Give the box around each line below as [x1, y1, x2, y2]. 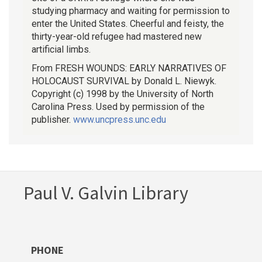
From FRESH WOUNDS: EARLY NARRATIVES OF [32, 62, 226, 74]
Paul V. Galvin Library [23, 181, 188, 205]
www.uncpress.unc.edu [73, 113, 166, 125]
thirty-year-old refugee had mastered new [32, 30, 202, 42]
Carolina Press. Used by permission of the [32, 101, 205, 112]
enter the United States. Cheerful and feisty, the [32, 18, 224, 29]
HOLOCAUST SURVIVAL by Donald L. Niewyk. [32, 75, 216, 87]
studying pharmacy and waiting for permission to [32, 5, 230, 16]
